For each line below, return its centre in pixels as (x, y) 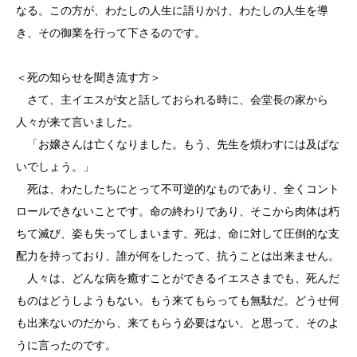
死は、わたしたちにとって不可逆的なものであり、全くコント (178, 189)
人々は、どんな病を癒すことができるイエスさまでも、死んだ (178, 278)
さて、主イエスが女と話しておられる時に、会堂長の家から (172, 100)
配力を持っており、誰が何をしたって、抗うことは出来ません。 (178, 256)
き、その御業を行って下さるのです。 (111, 33)
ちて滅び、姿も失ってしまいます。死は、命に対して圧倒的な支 (178, 233)
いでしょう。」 (55, 167)
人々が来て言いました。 (77, 122)
